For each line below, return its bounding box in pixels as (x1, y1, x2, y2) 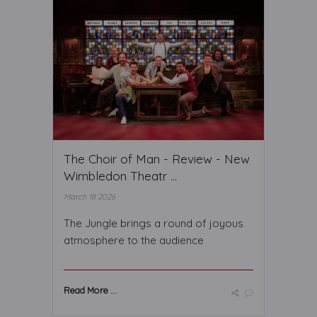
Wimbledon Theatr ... (64, 168, 177, 183)
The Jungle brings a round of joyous (64, 217, 243, 230)
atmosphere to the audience (64, 234, 204, 247)
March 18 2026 (64, 192, 115, 202)
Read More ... (64, 284, 117, 296)
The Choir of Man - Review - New (64, 151, 250, 166)
